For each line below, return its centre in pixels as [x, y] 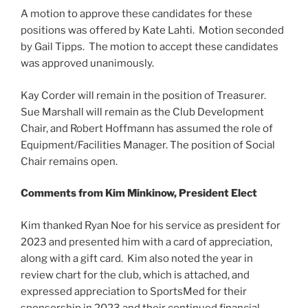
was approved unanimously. [88, 64]
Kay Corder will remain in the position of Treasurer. [144, 95]
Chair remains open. [70, 161]
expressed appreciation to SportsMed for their [134, 291]
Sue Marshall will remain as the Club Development [142, 112]
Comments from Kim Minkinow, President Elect [139, 194]
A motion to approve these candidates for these [136, 14]
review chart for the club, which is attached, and [135, 275]
